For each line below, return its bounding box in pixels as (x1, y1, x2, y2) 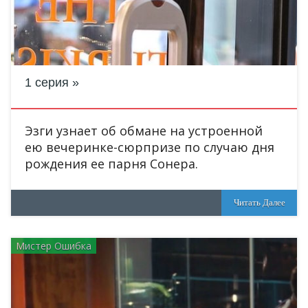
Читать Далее (233, 197, 285, 208)
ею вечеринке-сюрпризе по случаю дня (25, 139, 274, 155)
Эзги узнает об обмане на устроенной (25, 122, 263, 139)
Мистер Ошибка (16, 239, 91, 252)
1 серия (25, 76, 69, 89)
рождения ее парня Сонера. (25, 155, 198, 172)
